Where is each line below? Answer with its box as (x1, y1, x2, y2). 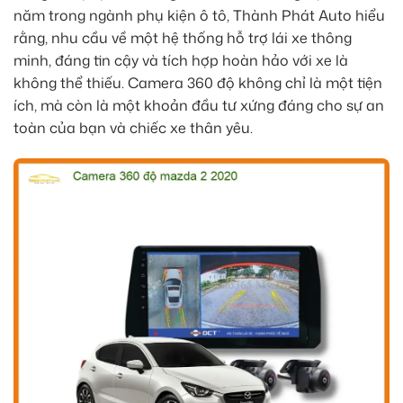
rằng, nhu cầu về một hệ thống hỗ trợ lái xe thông (13, 28, 352, 49)
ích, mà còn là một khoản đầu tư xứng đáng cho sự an (13, 95, 384, 116)
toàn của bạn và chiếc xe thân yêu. (13, 118, 253, 139)
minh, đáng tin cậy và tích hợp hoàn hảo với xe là (13, 50, 348, 71)
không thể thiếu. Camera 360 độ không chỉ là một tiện (13, 73, 382, 94)
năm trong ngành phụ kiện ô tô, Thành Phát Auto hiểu (13, 5, 385, 26)
